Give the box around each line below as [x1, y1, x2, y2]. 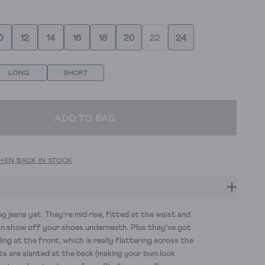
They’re [45, 211, 73, 219]
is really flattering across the [86, 237, 193, 245]
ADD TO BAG [54, 114, 116, 124]
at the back [51, 250, 93, 258]
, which [59, 237, 84, 245]
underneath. [85, 224, 129, 232]
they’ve [148, 224, 176, 232]
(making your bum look [95, 250, 175, 258]
